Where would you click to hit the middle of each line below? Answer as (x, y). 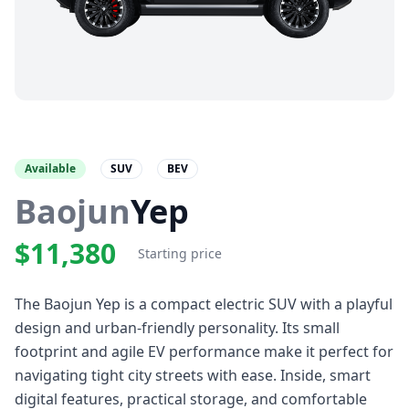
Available (50, 168)
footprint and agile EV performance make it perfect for (204, 351)
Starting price (180, 253)
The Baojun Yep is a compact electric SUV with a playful (204, 304)
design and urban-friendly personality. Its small (177, 328)
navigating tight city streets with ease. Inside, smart (193, 375)
